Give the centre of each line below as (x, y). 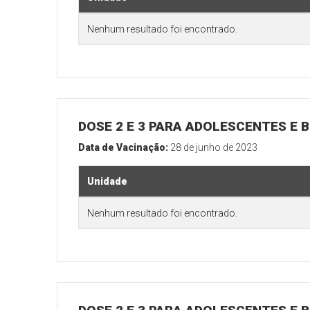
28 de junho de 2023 (214, 148)
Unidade (108, 182)
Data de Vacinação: (125, 148)
